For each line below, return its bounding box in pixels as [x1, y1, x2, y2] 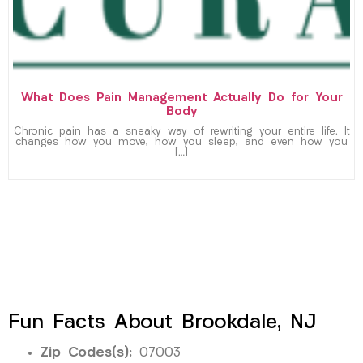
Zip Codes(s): [41, 345, 132, 360]
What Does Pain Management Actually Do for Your [20, 92, 343, 105]
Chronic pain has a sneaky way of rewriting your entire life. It [13, 126, 350, 137]
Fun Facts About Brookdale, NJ [8, 312, 316, 333]
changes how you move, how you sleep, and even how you [15, 137, 348, 147]
